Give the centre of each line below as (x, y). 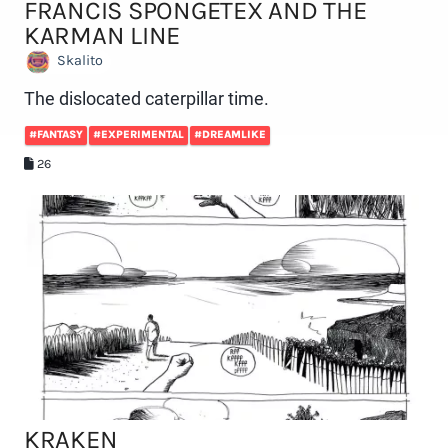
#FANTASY (56, 134)
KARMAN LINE (102, 35)
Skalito (78, 61)
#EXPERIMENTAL (138, 134)
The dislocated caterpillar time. (146, 98)
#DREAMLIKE (230, 134)
